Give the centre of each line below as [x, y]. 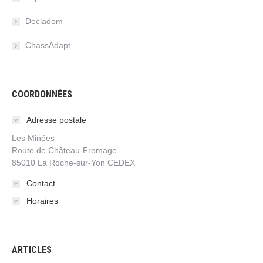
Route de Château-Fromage [64, 151]
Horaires [42, 201]
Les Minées [33, 138]
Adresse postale [56, 120]
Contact [41, 183]
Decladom [44, 21]
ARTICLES [32, 250]
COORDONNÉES [42, 95]
